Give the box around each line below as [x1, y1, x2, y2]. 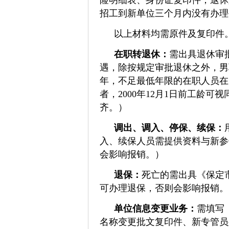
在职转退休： [114, 49, 169, 59]
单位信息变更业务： [114, 203, 197, 214]
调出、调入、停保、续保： [114, 123, 224, 133]
